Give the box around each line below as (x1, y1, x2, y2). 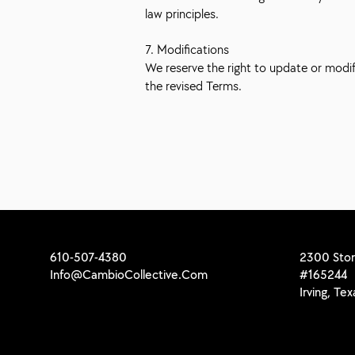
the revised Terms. (145, 78, 242, 94)
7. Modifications (145, 41, 229, 57)
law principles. (145, 6, 219, 21)
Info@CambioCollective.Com (50, 266, 208, 283)
